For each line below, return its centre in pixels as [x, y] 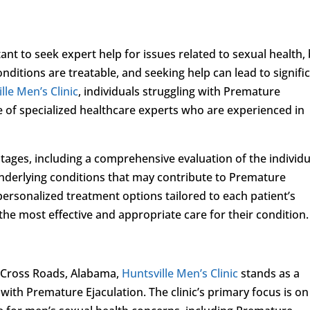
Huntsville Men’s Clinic [180, 273]
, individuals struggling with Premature [180, 91]
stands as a [269, 273]
